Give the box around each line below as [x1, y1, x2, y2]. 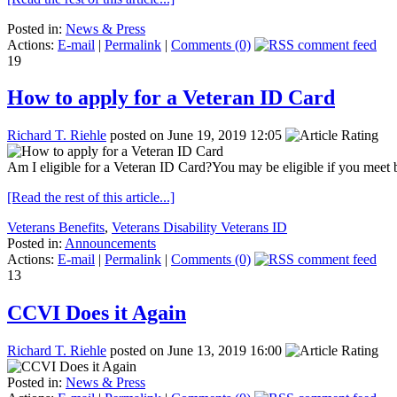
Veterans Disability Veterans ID [112, 220, 287, 236]
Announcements [65, 236, 156, 252]
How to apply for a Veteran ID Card [7, 86, 335, 110]
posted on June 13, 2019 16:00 [106, 343, 285, 359]
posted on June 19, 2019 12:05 [106, 128, 285, 144]
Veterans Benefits [7, 220, 105, 236]
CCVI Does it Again [7, 301, 186, 325]
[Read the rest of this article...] [7, 190, 175, 206]
